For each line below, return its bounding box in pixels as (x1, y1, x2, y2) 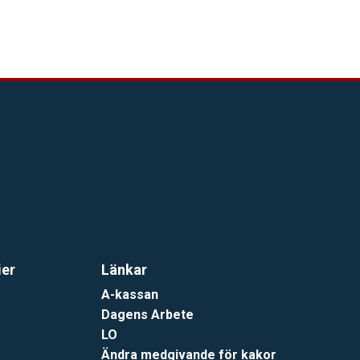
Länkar (101, 260, 148, 278)
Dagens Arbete (101, 306, 194, 322)
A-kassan (101, 286, 159, 302)
